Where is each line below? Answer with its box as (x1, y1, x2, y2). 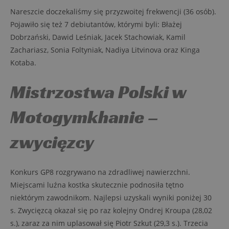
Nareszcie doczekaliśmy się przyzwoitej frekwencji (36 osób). (10, 7, 216, 16)
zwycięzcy (10, 131, 94, 153)
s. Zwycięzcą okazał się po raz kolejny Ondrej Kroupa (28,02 (10, 205, 212, 215)
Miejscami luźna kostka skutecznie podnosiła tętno (10, 180, 184, 190)
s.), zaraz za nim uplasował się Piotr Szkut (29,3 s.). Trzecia (10, 218, 208, 228)
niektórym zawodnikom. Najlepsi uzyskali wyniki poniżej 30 (10, 193, 212, 202)
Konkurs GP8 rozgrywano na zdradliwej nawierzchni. (10, 167, 190, 177)
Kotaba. (10, 58, 36, 67)
